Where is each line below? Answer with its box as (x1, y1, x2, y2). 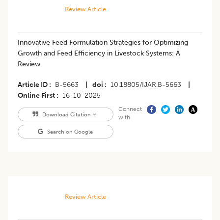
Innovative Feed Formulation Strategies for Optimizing (18, 38, 188, 47)
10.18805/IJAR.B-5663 (110, 81, 181, 89)
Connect (118, 106, 142, 113)
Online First (18, 91, 55, 100)
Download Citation (40, 111, 92, 118)
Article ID (18, 81, 48, 89)
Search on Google (46, 128, 93, 136)
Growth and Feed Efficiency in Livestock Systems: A (18, 49, 180, 58)
